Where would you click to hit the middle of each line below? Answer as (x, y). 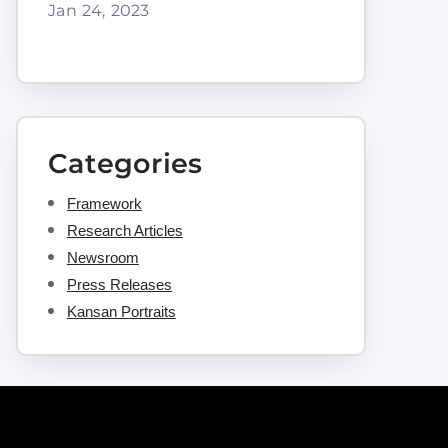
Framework (104, 203)
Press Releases (119, 284)
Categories (124, 163)
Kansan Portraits (121, 311)
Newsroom (102, 257)
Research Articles (124, 230)
